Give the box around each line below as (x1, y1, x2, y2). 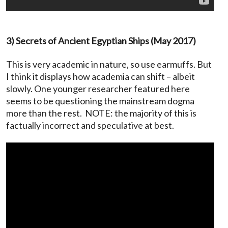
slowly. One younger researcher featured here (6, 82, 190, 94)
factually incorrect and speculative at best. (6, 119, 174, 131)
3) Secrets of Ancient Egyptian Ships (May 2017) (6, 35, 196, 46)
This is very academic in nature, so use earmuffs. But (6, 58, 212, 70)
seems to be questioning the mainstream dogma (6, 95, 194, 106)
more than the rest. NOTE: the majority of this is (6, 107, 196, 119)
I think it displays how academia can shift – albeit (6, 70, 195, 82)
